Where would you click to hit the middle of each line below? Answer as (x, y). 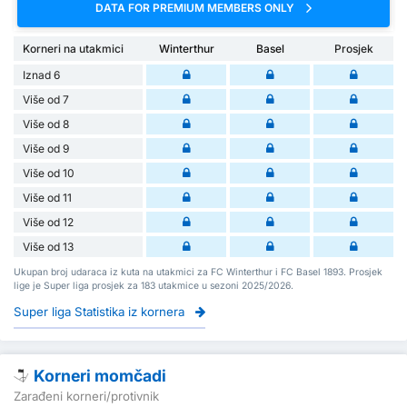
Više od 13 (48, 247)
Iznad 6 (41, 75)
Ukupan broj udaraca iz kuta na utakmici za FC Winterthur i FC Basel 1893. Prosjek (198, 273)
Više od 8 (46, 124)
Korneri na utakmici (73, 49)
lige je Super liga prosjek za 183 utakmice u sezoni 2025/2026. (154, 286)
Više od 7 (46, 100)
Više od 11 (47, 198)
